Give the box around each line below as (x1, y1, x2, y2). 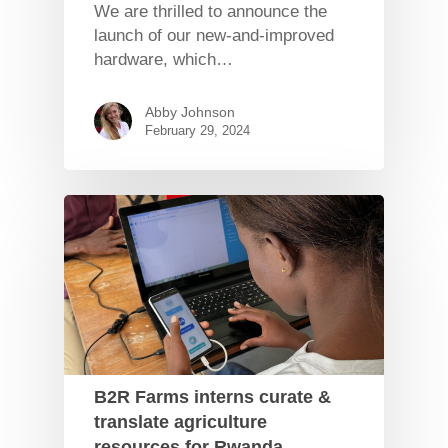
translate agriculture (94, 411, 267, 432)
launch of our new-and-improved (94, 25, 334, 45)
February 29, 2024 (145, 122, 250, 138)
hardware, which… (94, 49, 233, 69)
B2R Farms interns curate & (94, 386, 331, 407)
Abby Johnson (145, 103, 235, 120)
